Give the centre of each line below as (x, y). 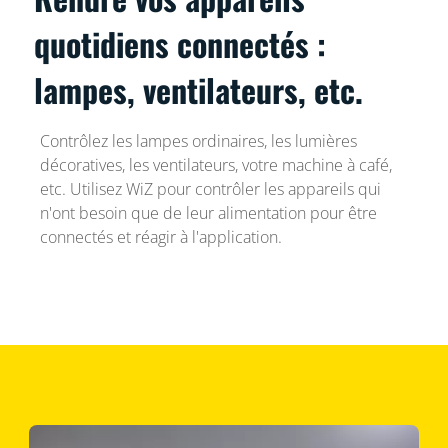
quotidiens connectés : (180, 43)
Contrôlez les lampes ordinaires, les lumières (198, 140)
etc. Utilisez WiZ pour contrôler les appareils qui (210, 188)
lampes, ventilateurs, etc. (199, 89)
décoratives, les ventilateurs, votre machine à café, (215, 164)
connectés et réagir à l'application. (160, 236)
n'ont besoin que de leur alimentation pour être (208, 212)
